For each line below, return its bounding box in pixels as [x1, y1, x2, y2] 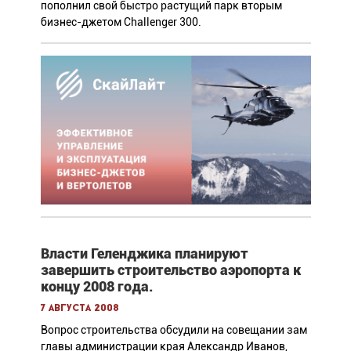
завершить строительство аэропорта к [40, 261, 301, 278]
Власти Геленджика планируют [40, 244, 248, 262]
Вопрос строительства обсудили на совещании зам [40, 323, 307, 336]
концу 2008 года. [40, 277, 153, 295]
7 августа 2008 [40, 302, 119, 313]
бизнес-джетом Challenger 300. [40, 15, 201, 28]
